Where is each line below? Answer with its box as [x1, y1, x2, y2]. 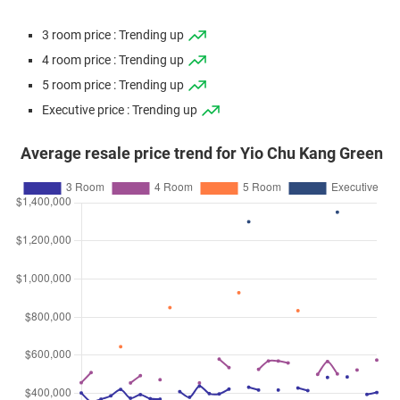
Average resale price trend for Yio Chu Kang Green [20, 145, 383, 162]
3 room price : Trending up [42, 28, 187, 43]
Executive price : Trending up [42, 103, 200, 118]
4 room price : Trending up [42, 53, 187, 68]
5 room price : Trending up [42, 78, 187, 93]
